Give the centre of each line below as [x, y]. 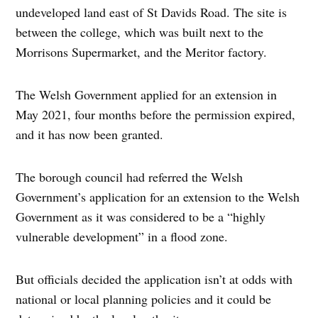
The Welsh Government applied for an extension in [147, 94]
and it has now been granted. [90, 134]
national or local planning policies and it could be [144, 298]
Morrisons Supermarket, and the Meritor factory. [142, 51]
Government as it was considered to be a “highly [141, 216]
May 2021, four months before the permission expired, [156, 114]
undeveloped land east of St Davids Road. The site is [152, 12]
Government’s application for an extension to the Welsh [158, 196]
